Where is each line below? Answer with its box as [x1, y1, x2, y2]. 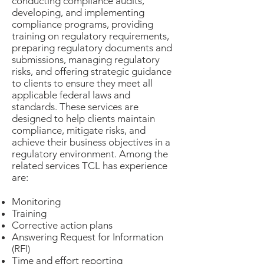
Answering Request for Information [12, 231, 163, 243]
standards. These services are [12, 101, 138, 113]
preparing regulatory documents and [12, 42, 172, 54]
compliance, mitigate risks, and [12, 124, 146, 136]
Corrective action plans [12, 219, 113, 231]
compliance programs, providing [12, 18, 153, 30]
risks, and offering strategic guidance [12, 65, 171, 77]
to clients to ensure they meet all [12, 77, 153, 89]
